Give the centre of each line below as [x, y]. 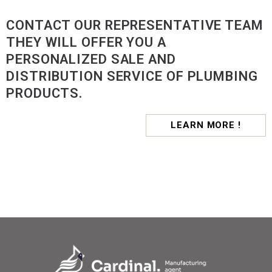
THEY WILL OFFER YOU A [86, 42]
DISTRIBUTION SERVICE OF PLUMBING [132, 76]
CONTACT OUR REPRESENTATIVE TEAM [135, 25]
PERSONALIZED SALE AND [91, 59]
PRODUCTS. [45, 93]
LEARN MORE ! [206, 125]
